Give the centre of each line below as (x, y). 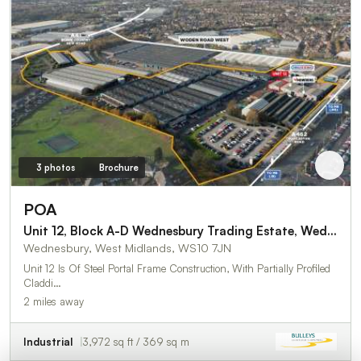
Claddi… (42, 283)
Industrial (48, 342)
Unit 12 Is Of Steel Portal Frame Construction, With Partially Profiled (177, 269)
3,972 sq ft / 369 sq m (136, 342)
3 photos (55, 168)
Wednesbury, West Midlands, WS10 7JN (127, 248)
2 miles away (54, 302)
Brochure (118, 168)
